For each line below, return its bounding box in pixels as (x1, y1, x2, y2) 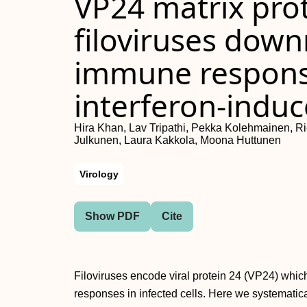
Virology (79, 169, 119, 180)
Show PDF (85, 210, 140, 222)
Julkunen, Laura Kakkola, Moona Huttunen (74, 134, 281, 146)
